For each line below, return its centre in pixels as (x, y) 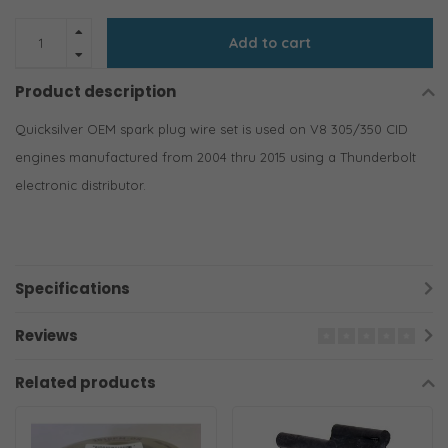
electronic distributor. (80, 185)
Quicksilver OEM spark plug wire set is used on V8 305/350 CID (211, 129)
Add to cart (270, 43)
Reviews (46, 336)
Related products (85, 383)
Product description (95, 91)
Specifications (72, 289)
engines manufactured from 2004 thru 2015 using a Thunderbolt (215, 157)
